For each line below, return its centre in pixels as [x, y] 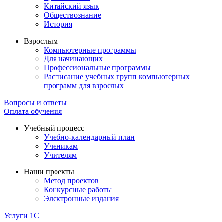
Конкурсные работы [78, 190]
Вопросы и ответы [35, 103]
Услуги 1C [22, 216]
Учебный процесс [54, 128]
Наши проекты [49, 172]
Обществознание [72, 15]
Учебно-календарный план [89, 137]
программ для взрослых [84, 86]
